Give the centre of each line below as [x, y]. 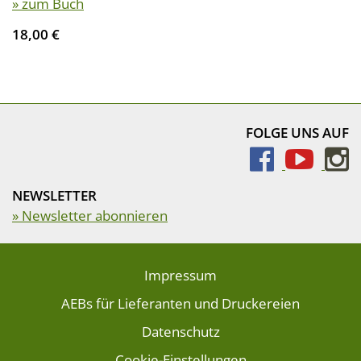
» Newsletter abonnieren [90, 216]
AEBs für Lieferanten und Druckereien [180, 303]
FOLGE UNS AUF [297, 133]
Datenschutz [180, 332]
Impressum [180, 275]
